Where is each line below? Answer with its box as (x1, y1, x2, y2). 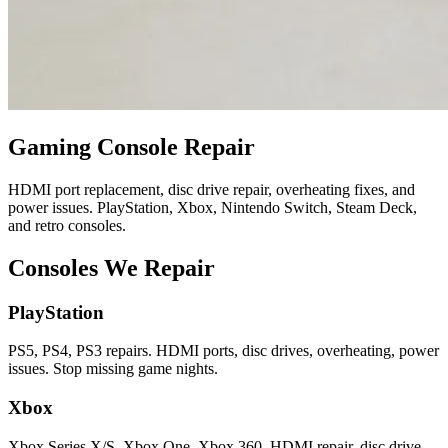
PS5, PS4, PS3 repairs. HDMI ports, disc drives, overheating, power (8, 342, 439, 360)
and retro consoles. (8, 216, 126, 234)
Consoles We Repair (8, 254, 215, 281)
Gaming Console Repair (8, 134, 255, 161)
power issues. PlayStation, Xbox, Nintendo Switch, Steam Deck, (8, 198, 417, 216)
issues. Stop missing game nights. (8, 360, 218, 378)
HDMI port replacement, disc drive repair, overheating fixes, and (8, 180, 415, 198)
